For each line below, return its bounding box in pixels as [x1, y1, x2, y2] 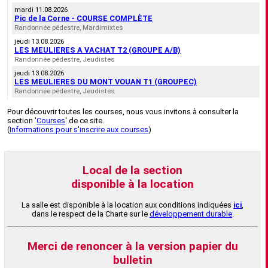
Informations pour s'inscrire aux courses [10, 124, 149, 134]
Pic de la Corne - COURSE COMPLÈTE [14, 14, 153, 23]
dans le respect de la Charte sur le [31, 209, 150, 219]
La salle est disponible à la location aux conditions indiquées [22, 200, 234, 210]
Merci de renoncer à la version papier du [27, 239, 238, 254]
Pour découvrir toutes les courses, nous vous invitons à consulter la [7, 106, 239, 116]
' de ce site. [65, 115, 105, 125]
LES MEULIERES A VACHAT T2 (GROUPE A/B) [14, 45, 181, 55]
